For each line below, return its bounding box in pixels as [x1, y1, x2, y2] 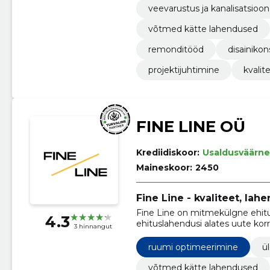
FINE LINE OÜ [136, 116, 245, 136]
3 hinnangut [74, 222, 112, 231]
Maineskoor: [136, 162, 192, 173]
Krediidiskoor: [136, 146, 199, 158]
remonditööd [148, 43, 204, 55]
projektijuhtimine [148, 64, 219, 75]
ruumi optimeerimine [148, 241, 238, 253]
